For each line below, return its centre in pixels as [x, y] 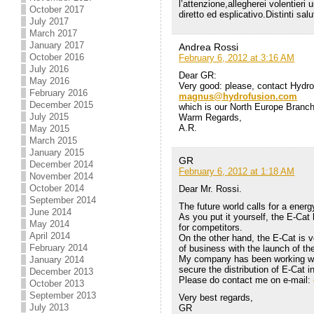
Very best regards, [216, 298]
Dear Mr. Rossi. [211, 189]
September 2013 [63, 295]
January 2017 [57, 45]
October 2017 [57, 9]
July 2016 [49, 69]
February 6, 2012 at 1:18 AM [237, 172]
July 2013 [49, 307]
